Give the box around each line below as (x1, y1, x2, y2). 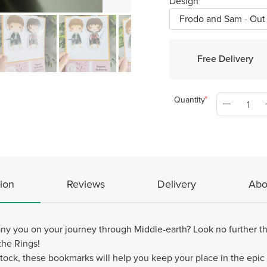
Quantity (174, 94, 205, 106)
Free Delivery (197, 52, 254, 66)
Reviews (66, 176, 105, 192)
